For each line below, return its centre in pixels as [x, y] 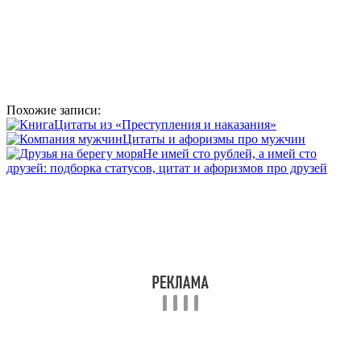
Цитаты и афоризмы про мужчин [214, 139]
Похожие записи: [54, 110]
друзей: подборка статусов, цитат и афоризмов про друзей [167, 168]
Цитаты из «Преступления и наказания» [165, 124]
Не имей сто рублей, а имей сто [230, 153]
